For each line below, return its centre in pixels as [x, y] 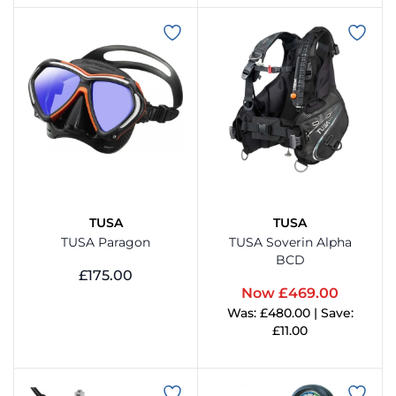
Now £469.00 [290, 293]
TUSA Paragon [106, 243]
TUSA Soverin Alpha [290, 243]
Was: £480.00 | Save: [290, 313]
